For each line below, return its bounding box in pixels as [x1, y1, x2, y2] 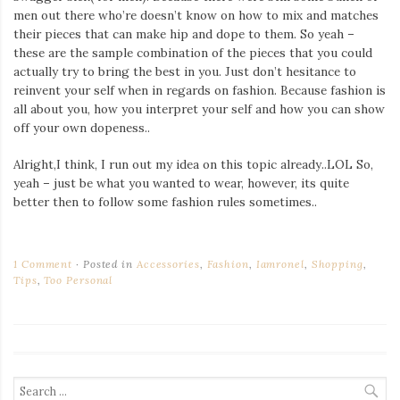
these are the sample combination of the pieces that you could [13, 44, 372, 61]
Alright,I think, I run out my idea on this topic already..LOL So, [13, 156, 373, 172]
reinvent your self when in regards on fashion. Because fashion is [13, 81, 386, 98]
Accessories [136, 257, 200, 271]
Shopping [311, 257, 363, 271]
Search [12, 378, 49, 393]
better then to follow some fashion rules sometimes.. [13, 194, 317, 210]
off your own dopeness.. [13, 119, 150, 136]
